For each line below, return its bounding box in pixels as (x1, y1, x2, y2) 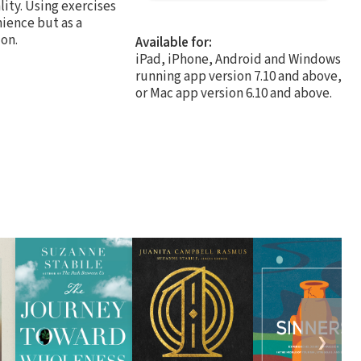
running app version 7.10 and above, (135, 66, 342, 86)
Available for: (135, 32, 212, 52)
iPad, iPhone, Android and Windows (135, 49, 341, 69)
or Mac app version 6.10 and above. (135, 83, 332, 103)
